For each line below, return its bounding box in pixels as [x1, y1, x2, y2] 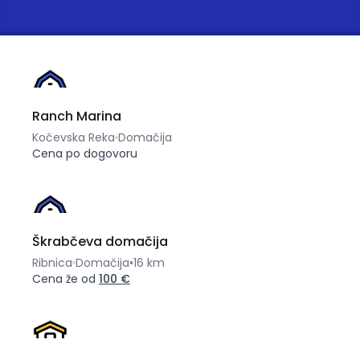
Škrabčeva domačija [32, 232, 168, 251]
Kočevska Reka [32, 129, 115, 145]
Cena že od [32, 271, 99, 287]
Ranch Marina [32, 107, 121, 125]
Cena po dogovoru [32, 145, 137, 162]
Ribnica [32, 255, 72, 271]
